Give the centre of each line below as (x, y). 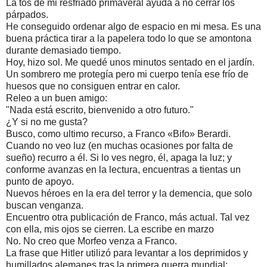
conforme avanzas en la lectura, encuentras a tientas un (123, 169)
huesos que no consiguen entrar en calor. (93, 86)
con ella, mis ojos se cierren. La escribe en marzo (110, 229)
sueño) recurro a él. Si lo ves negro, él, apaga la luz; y (119, 157)
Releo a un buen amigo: (57, 98)
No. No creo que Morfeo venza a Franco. (91, 241)
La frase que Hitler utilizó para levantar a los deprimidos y (127, 253)
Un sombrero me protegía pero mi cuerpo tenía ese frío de (127, 74)
